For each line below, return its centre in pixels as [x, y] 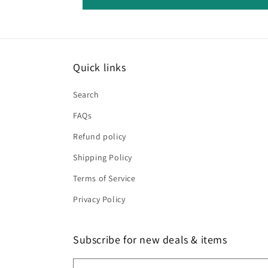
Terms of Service [104, 178]
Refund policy [100, 136]
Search [86, 95]
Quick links [100, 67]
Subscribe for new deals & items [150, 240]
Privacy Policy [99, 199]
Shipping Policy [103, 157]
